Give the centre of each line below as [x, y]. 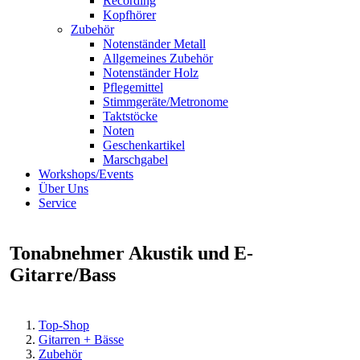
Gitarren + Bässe [81, 340]
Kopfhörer [129, 15]
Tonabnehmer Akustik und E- [132, 254]
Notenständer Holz [151, 73]
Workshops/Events [86, 174]
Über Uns [63, 188]
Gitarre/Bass [63, 275]
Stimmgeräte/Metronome [166, 102]
